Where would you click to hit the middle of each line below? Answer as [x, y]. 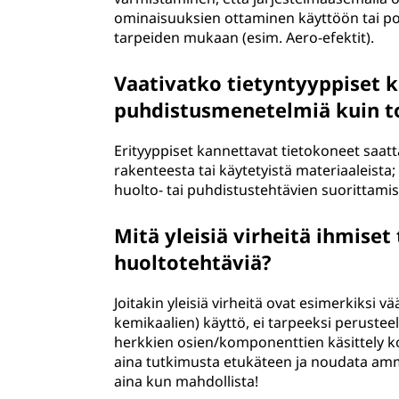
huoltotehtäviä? [193, 262]
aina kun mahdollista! [187, 381]
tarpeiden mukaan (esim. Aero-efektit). [244, 37]
